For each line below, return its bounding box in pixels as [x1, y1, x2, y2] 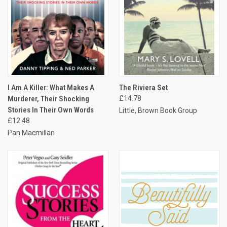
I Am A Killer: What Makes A [8, 83, 94, 92]
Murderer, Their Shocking [8, 94, 89, 103]
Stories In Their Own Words [8, 105, 94, 115]
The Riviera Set [119, 83, 168, 92]
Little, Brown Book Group [119, 106, 197, 115]
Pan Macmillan [8, 128, 55, 137]
